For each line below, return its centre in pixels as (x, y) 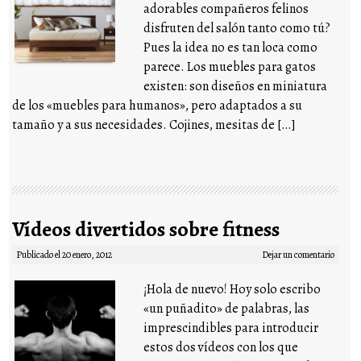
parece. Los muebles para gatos (230, 66)
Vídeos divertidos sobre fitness (146, 229)
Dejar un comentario (298, 254)
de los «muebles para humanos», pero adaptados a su (158, 105)
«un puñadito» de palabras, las (227, 308)
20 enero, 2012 (87, 254)
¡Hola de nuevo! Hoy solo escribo (232, 289)
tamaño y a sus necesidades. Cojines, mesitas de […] (154, 124)
